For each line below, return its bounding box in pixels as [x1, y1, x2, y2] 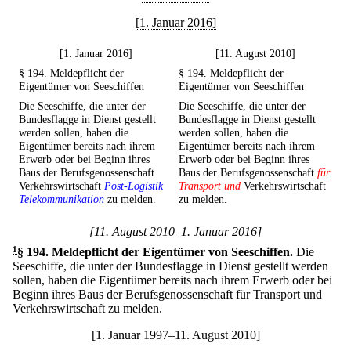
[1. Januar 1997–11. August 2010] [91, 328, 260, 342]
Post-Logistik [104, 179, 163, 193]
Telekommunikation [19, 193, 104, 206]
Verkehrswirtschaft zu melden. [13, 302, 162, 316]
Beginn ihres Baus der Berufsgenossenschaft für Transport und [13, 288, 322, 302]
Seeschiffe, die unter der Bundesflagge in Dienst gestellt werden [13, 259, 328, 273]
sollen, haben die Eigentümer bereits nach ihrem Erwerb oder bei [13, 273, 332, 288]
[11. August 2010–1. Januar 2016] [89, 225, 262, 239]
